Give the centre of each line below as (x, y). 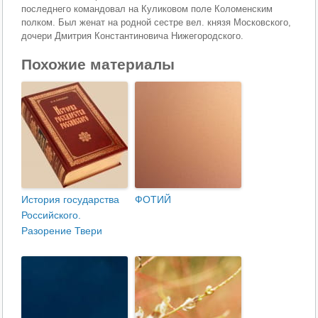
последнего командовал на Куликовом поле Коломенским (147, 9)
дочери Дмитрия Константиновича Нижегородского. (133, 36)
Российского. (51, 215)
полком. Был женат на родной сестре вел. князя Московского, (157, 22)
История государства (71, 199)
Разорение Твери (62, 230)
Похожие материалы (98, 64)
